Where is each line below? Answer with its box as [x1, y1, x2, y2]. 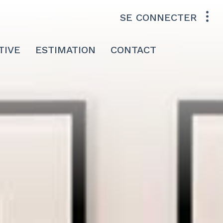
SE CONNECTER [120, 11, 197, 23]
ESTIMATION [35, 44, 96, 56]
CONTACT [110, 44, 156, 56]
